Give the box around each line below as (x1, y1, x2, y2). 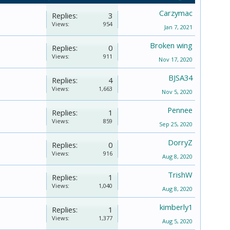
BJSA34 (168, 72, 193, 83)
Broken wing (150, 40, 193, 50)
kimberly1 (160, 201, 193, 212)
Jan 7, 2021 (164, 23, 193, 31)
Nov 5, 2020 (162, 87, 193, 95)
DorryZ (168, 137, 193, 147)
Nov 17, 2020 (159, 55, 193, 63)
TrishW (168, 169, 193, 180)
